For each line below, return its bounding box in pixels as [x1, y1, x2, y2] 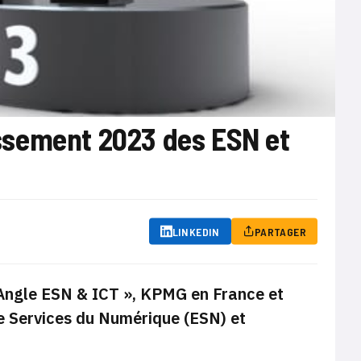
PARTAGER [254, 224, 306, 239]
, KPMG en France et [132, 282, 284, 305]
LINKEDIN [172, 224, 220, 239]
